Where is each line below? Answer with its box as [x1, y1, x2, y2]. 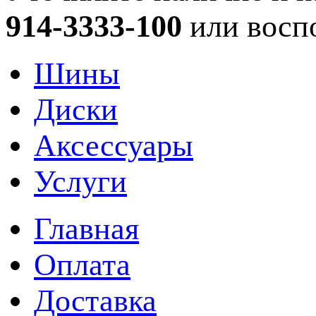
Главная [34, 211, 139, 246]
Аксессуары [34, 128, 193, 163]
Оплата [34, 247, 130, 282]
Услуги [34, 164, 127, 199]
